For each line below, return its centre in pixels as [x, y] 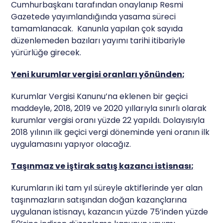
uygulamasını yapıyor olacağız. [71, 144]
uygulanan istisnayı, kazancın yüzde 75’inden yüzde [110, 212]
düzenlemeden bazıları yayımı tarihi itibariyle [98, 40]
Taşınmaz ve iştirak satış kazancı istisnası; [103, 166]
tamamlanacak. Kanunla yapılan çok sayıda [97, 28]
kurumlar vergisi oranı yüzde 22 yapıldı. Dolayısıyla [108, 120]
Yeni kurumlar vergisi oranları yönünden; [98, 74]
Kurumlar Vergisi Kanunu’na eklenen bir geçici [100, 96]
